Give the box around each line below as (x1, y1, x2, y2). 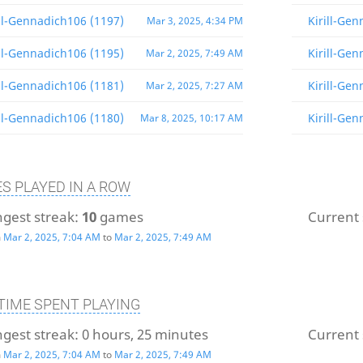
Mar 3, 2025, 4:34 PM (146, 15, 243, 28)
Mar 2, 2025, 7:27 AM (145, 79, 243, 92)
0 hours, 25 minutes (81, 325, 208, 344)
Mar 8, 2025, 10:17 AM (139, 112, 243, 125)
